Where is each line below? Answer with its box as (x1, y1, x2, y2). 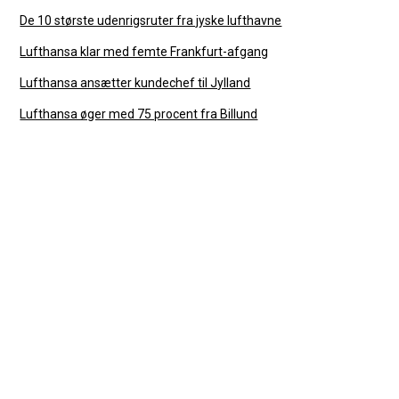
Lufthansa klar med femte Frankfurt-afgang (20, 44, 269, 59)
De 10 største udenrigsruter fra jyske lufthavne (20, 12, 282, 28)
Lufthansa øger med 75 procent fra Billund (20, 106, 258, 121)
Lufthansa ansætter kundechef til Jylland (20, 75, 251, 90)
